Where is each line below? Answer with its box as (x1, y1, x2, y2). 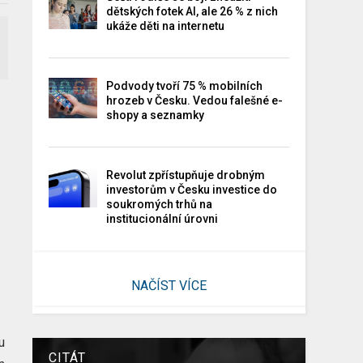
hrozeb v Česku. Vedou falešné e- (106, 93, 284, 107)
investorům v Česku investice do (106, 182, 278, 196)
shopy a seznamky (106, 108, 205, 122)
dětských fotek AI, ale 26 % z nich (106, 4, 279, 18)
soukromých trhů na (106, 197, 213, 211)
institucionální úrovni (106, 211, 219, 225)
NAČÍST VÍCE (130, 277, 207, 293)
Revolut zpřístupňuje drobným (106, 168, 266, 181)
